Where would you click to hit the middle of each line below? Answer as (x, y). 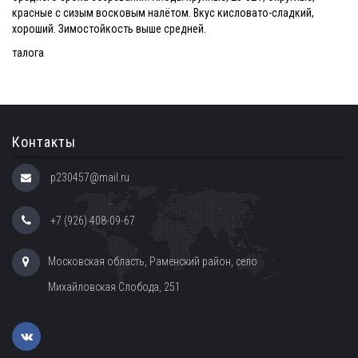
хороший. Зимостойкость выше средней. (109, 29)
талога (28, 53)
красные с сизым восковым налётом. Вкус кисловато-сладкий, (163, 13)
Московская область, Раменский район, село (153, 261)
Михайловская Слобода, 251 (114, 287)
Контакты (44, 142)
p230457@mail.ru (90, 177)
